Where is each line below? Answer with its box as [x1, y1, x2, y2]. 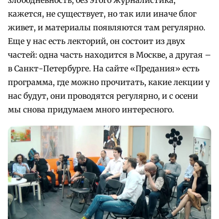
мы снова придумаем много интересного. [8, 104, 174, 114]
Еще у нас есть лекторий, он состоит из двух [8, 36, 185, 46]
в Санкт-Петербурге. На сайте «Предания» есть [8, 63, 199, 73]
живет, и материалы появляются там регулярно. [8, 22, 205, 32]
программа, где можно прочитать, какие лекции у [8, 77, 210, 87]
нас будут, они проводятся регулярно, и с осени [8, 90, 198, 101]
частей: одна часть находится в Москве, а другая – [8, 49, 211, 60]
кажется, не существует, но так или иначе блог [8, 8, 197, 19]
